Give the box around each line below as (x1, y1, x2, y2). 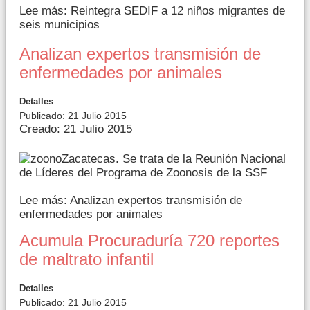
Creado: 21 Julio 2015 (19, 122, 132, 136)
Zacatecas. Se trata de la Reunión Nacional (62, 152, 286, 165)
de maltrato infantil (19, 250, 154, 269)
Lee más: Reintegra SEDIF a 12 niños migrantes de (19, 3, 285, 17)
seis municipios (19, 17, 100, 31)
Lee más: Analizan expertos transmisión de (19, 194, 242, 208)
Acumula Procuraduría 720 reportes (19, 232, 280, 250)
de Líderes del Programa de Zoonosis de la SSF (19, 166, 267, 180)
